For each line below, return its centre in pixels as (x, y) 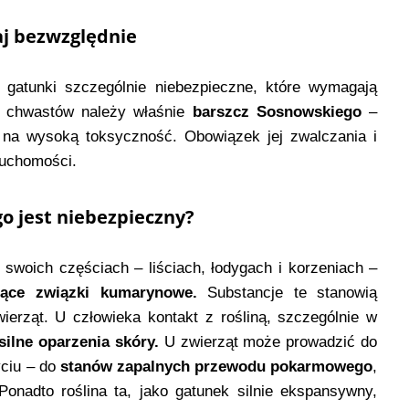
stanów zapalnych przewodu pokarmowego (216, 366)
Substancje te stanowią (287, 292)
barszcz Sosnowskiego (277, 111)
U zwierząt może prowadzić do (268, 341)
